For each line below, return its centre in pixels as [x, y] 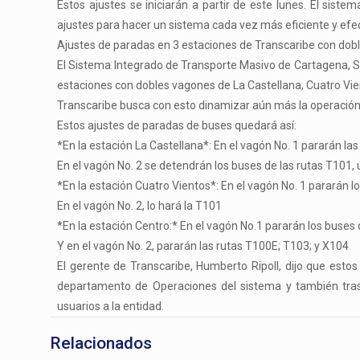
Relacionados [101, 343]
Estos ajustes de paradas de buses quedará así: [177, 125]
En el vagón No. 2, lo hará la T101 [140, 206]
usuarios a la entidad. [111, 306]
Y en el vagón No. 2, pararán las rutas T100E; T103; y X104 [203, 246]
